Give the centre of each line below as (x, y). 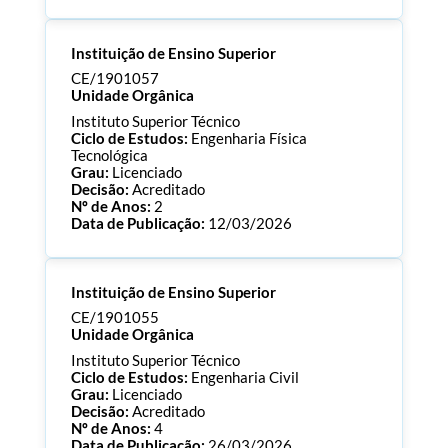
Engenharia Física (248, 138)
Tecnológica (109, 155)
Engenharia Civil (244, 377)
